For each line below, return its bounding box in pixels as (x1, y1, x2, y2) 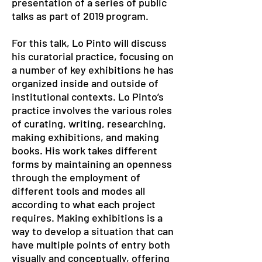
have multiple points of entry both (12, 238, 170, 251)
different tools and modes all (12, 184, 145, 197)
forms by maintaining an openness (12, 157, 172, 170)
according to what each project (12, 198, 156, 211)
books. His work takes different (12, 144, 157, 157)
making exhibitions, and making (12, 130, 159, 143)
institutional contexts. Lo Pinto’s (12, 90, 164, 103)
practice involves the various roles (12, 104, 172, 116)
